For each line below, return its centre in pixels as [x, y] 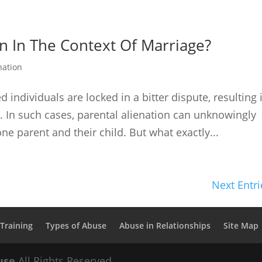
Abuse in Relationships [165, 225]
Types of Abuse [76, 225]
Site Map [241, 225]
